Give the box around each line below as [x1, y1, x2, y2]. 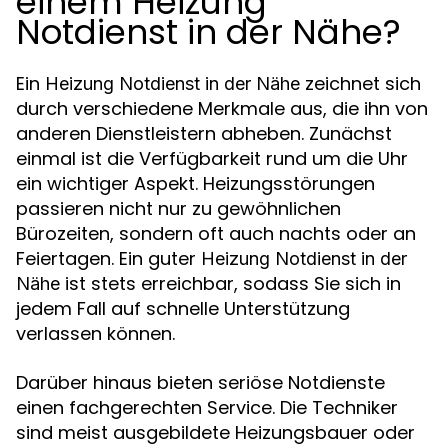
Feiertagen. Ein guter [16, 245, 201, 271]
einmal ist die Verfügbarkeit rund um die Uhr [16, 145, 408, 171]
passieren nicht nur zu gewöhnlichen [16, 195, 341, 221]
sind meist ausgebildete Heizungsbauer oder [16, 419, 415, 445]
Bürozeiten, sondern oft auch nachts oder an [16, 220, 416, 246]
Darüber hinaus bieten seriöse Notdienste [16, 369, 385, 395]
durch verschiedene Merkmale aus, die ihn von [16, 95, 428, 121]
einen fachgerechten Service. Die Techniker [16, 394, 398, 420]
